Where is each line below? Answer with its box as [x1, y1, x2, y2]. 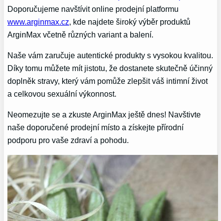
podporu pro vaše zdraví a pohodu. [7, 136, 129, 145]
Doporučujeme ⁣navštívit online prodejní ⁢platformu [7, 4, 179, 13]
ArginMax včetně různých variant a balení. [7, 30, 154, 39]
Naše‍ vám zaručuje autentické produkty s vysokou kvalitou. [7, 51, 214, 60]
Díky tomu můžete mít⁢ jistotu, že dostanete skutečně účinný [7, 64, 213, 73]
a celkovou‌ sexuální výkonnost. [7, 89, 117, 99]
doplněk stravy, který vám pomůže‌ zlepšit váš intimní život [7, 76, 208, 86]
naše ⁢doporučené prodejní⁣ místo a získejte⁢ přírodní [7, 123, 184, 132]
